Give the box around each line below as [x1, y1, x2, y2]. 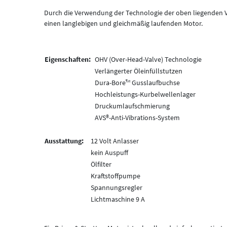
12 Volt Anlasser [91, 136, 139, 145]
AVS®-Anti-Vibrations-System [95, 112, 180, 122]
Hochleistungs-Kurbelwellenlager [95, 89, 196, 99]
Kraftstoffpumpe [91, 171, 140, 180]
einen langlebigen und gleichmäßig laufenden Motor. [44, 18, 203, 28]
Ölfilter [91, 159, 111, 169]
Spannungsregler [91, 182, 142, 192]
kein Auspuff [91, 147, 128, 157]
